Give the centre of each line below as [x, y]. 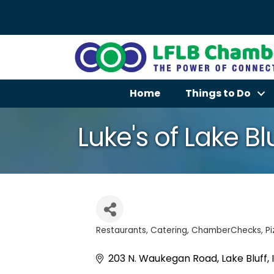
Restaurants [121, 230]
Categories [131, 241]
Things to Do [218, 93]
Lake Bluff [244, 258]
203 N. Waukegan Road [163, 258]
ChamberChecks [226, 230]
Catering [169, 230]
